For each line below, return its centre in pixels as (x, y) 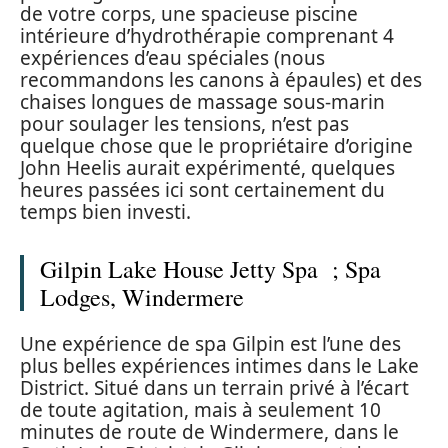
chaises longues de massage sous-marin (202, 101)
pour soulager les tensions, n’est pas (184, 123)
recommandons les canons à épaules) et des (221, 79)
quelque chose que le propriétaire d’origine (216, 145)
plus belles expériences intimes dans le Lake (219, 366)
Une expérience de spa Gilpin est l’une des (210, 344)
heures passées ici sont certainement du (202, 189)
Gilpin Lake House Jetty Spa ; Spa (210, 268)
